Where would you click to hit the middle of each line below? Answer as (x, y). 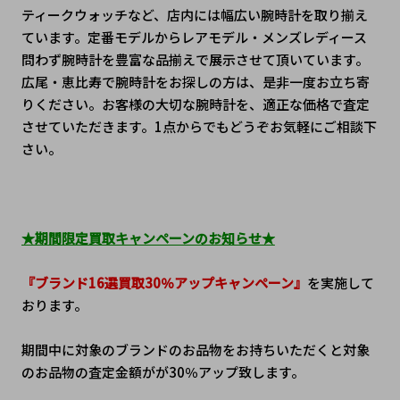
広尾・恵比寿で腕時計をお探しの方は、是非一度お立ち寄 (195, 82)
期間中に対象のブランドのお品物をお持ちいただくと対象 (195, 350)
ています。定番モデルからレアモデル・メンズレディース (194, 37)
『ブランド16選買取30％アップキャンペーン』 (164, 283)
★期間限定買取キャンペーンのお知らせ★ (148, 238)
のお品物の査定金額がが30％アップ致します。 (162, 372)
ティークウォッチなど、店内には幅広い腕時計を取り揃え (194, 15)
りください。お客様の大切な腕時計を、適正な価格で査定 (195, 104)
